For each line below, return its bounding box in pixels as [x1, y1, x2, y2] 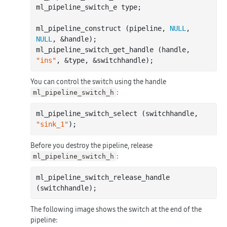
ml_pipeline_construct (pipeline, [36, 24, 170, 32]
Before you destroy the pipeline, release [30, 140, 153, 150]
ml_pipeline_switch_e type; [36, 3, 141, 11]
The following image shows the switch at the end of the [30, 204, 202, 214]
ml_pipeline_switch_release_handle [36, 173, 170, 181]
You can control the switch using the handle [30, 76, 166, 87]
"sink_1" [36, 120, 68, 128]
